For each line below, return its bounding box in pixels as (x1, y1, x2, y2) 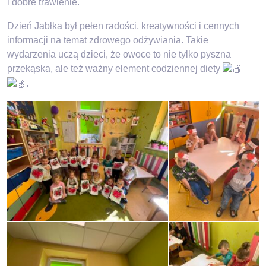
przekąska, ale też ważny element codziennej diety (7, 64, 223, 74)
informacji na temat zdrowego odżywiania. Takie (7, 35, 208, 46)
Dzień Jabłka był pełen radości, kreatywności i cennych (7, 21, 239, 31)
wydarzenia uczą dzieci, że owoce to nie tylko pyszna (7, 49, 231, 60)
